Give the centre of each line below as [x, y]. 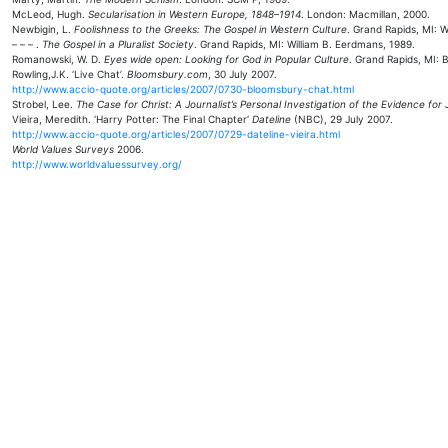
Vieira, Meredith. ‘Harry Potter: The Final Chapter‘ [132, 119]
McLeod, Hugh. [50, 14]
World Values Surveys [63, 149]
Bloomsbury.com [167, 74]
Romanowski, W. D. [58, 59]
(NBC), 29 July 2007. [342, 119]
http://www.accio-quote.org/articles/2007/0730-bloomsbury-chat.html [183, 89]
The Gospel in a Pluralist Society [116, 44]
